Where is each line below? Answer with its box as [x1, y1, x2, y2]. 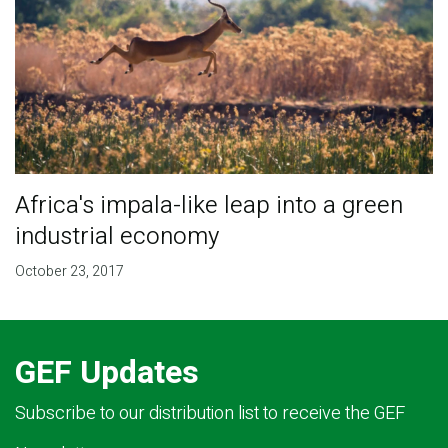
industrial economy [14, 219, 219, 255]
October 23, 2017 [14, 261, 124, 283]
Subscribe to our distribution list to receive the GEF [15, 400, 405, 428]
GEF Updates [15, 349, 199, 397]
